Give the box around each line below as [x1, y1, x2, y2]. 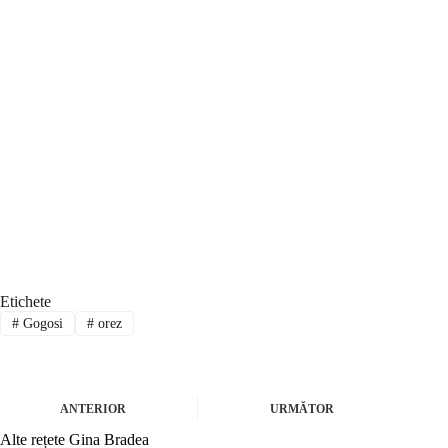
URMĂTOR [270, 402, 335, 417]
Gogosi [18, 315, 63, 331]
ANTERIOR [60, 402, 126, 417]
